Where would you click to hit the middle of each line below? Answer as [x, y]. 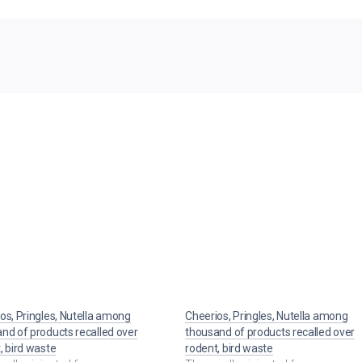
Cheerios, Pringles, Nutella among [267, 316]
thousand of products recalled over [270, 332]
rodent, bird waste [229, 348]
